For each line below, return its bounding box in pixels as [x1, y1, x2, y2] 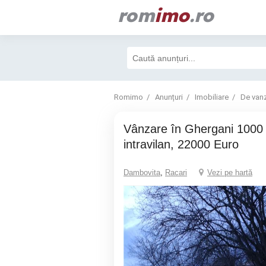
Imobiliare [195, 93, 229, 102]
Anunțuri [155, 93, 183, 102]
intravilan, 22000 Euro [123, 138, 239, 151]
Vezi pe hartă [207, 167, 252, 177]
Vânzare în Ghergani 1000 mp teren [123, 122, 131, 135]
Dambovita [123, 167, 160, 177]
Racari [165, 167, 187, 177]
